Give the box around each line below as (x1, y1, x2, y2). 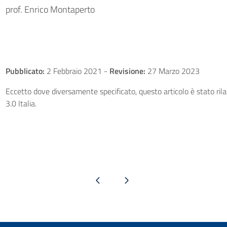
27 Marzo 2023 (145, 65, 200, 77)
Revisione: (109, 65, 145, 77)
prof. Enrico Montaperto (5, 3, 95, 16)
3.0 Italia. (5, 97, 36, 109)
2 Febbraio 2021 (44, 65, 104, 77)
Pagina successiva (104, 175, 148, 184)
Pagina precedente (74, 175, 121, 184)
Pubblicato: (5, 65, 45, 77)
